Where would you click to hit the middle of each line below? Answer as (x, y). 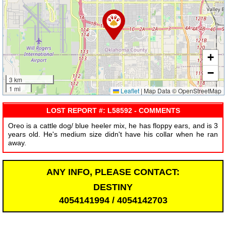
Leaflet (129, 91)
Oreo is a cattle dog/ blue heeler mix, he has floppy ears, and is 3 (113, 126)
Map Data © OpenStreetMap (182, 91)
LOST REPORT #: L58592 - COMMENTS (113, 110)
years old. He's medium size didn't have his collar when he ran (113, 134)
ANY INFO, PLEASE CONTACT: (113, 172)
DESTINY (113, 187)
